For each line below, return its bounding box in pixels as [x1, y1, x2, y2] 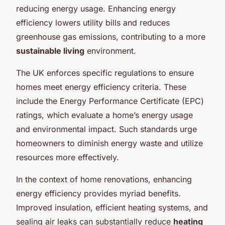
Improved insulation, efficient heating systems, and [16, 202, 208, 212]
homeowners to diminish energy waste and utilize [16, 138, 203, 148]
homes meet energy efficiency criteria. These [16, 81, 186, 92]
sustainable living [16, 45, 84, 56]
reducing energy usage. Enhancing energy [16, 3, 176, 14]
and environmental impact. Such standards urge [16, 124, 197, 134]
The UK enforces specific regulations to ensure [16, 67, 194, 78]
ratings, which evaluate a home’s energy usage [16, 109, 193, 120]
